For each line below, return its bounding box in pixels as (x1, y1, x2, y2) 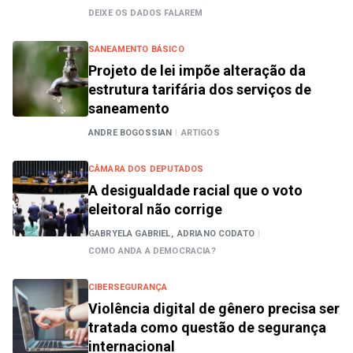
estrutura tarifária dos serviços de (88, 81, 311, 98)
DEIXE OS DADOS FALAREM (88, 8, 203, 18)
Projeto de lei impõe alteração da (88, 62, 306, 79)
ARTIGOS (180, 128, 220, 138)
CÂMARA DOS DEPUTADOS (88, 164, 204, 174)
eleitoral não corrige (88, 201, 222, 217)
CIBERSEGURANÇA (88, 282, 168, 292)
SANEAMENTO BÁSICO (88, 44, 184, 54)
